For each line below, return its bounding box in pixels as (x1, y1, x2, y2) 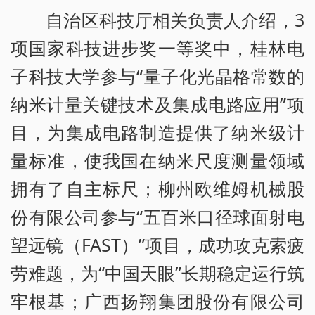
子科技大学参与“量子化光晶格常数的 (11, 64, 304, 89)
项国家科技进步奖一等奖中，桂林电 (11, 36, 304, 60)
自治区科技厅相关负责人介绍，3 (46, 8, 304, 32)
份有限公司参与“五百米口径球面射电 (11, 205, 304, 229)
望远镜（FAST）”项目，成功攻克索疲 (11, 233, 304, 257)
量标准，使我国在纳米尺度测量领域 (11, 148, 304, 173)
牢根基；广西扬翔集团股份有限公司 (11, 289, 304, 314)
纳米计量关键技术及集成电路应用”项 (11, 92, 304, 117)
